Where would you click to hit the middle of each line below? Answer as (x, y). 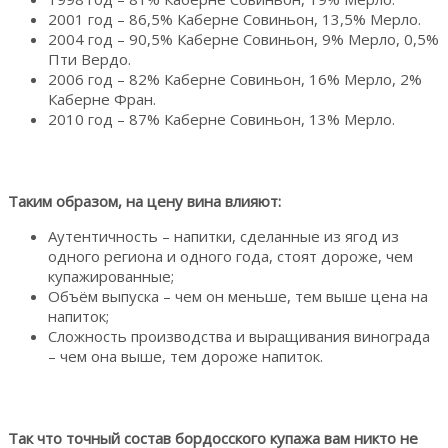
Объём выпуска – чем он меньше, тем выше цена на (238, 295)
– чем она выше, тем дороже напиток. (185, 355)
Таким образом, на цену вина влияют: (144, 200)
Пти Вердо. (89, 58)
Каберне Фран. (102, 98)
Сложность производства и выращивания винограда (239, 335)
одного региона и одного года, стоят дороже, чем (230, 255)
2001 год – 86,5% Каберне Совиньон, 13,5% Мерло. (234, 18)
